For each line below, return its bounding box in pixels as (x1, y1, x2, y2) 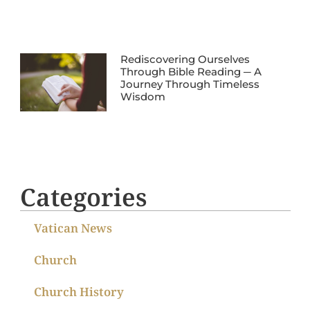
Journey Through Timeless (120, 77, 259, 91)
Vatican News (33, 219, 112, 236)
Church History (33, 283, 124, 300)
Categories (19, 180, 147, 213)
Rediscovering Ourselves (120, 53, 250, 66)
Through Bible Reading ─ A (120, 65, 262, 79)
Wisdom (120, 90, 165, 104)
